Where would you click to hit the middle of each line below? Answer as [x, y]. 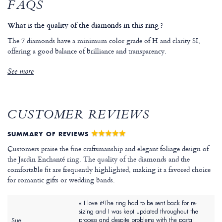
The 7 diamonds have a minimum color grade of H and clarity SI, [104, 41]
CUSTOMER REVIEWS [79, 116]
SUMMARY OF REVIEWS [50, 134]
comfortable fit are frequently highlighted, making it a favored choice [109, 169]
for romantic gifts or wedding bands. [61, 180]
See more [21, 73]
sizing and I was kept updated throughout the [139, 212]
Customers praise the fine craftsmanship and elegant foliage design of [108, 149]
